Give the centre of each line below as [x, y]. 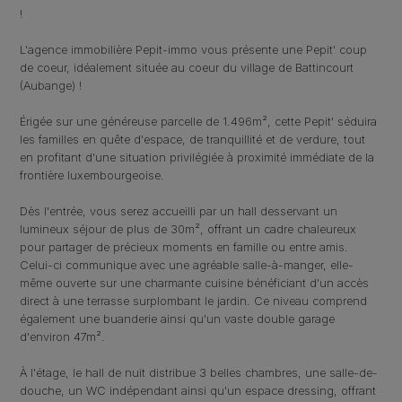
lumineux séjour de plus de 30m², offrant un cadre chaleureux [188, 229]
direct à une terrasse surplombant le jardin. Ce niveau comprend [194, 301]
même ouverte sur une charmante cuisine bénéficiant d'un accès [195, 283]
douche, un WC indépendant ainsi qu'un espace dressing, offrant [198, 390]
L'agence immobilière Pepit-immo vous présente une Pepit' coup [194, 49]
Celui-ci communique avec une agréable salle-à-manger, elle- [187, 265]
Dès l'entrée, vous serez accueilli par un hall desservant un [179, 211]
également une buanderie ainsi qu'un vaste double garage [178, 319]
